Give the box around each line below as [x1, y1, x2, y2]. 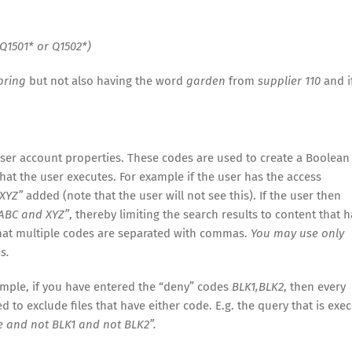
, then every [284, 279, 346, 294]
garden [186, 73, 229, 88]
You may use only [251, 225, 344, 240]
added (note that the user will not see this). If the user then [23, 188, 341, 203]
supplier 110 [258, 73, 321, 88]
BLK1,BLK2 [232, 279, 284, 294]
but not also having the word [26, 73, 186, 88]
